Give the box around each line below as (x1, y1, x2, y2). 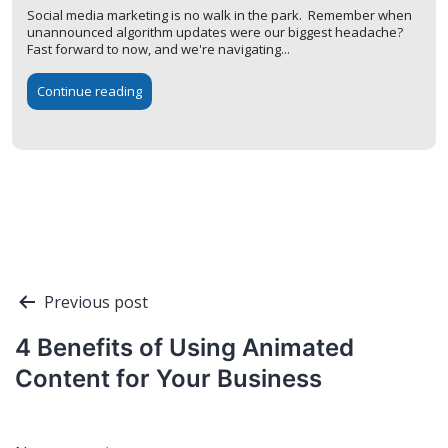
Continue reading (37, 82, 142, 101)
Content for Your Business (15, 364, 322, 394)
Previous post (44, 291, 148, 314)
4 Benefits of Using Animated (15, 333, 354, 363)
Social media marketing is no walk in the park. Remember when (27, 6, 412, 25)
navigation (14, 318, 138, 349)
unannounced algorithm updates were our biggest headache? (27, 23, 406, 42)
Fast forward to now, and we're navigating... (27, 40, 290, 59)
